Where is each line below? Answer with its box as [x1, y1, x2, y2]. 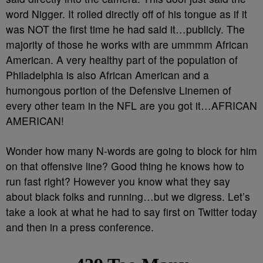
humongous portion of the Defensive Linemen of [6, 83, 231, 97]
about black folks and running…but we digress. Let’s [6, 189, 250, 204]
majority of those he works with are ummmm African [6, 37, 248, 52]
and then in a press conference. [6, 220, 154, 234]
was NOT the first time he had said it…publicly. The [6, 22, 245, 36]
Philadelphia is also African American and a [6, 68, 209, 82]
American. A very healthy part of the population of [6, 52, 238, 67]
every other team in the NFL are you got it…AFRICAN [6, 98, 257, 113]
